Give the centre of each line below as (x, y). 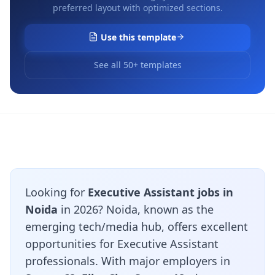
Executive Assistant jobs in (161, 192)
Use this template (138, 37)
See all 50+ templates (137, 65)
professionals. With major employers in (128, 261)
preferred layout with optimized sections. (137, 8)
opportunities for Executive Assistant (122, 244)
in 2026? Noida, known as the (136, 209)
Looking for (56, 192)
